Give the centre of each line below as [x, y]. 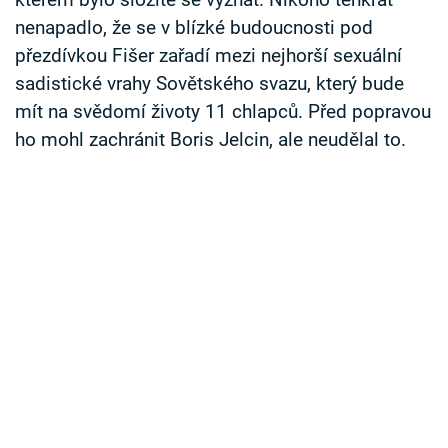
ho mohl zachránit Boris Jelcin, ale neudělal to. [210, 140]
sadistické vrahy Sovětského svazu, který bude [209, 84]
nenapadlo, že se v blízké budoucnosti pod [194, 28]
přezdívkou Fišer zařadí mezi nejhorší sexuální [208, 56]
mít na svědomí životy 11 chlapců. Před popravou [223, 112]
